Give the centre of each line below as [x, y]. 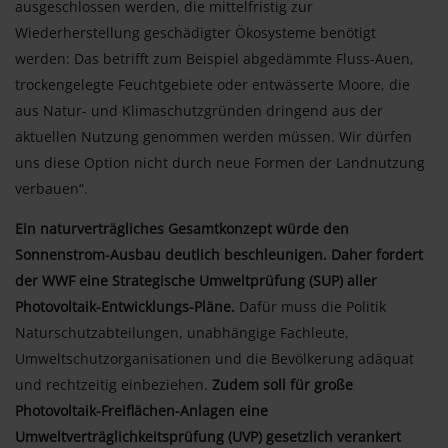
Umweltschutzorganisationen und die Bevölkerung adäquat [214, 358]
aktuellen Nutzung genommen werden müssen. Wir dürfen [213, 136]
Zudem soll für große [280, 384]
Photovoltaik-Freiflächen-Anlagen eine [141, 410]
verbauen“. [51, 188]
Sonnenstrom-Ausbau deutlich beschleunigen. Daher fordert [219, 254]
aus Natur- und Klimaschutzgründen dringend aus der [199, 110]
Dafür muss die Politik [310, 306]
